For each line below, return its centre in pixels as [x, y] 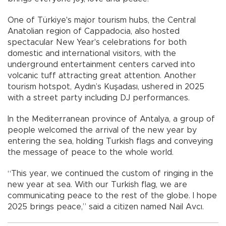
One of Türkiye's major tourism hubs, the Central [102, 20]
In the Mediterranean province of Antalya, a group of [111, 119]
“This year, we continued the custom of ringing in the [110, 174]
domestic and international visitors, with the [92, 54]
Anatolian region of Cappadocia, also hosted [94, 32]
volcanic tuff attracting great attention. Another [102, 76]
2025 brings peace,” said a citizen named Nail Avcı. [106, 207]
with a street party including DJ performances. [99, 98]
